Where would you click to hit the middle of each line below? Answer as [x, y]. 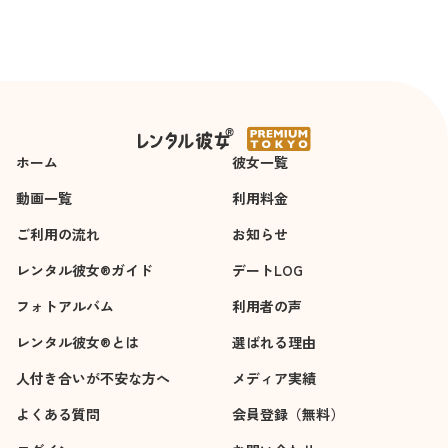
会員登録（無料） [288, 414]
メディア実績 [274, 378]
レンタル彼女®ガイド [84, 270]
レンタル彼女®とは [77, 342]
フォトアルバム [65, 306]
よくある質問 [58, 414]
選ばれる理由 [274, 342]
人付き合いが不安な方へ [93, 378]
